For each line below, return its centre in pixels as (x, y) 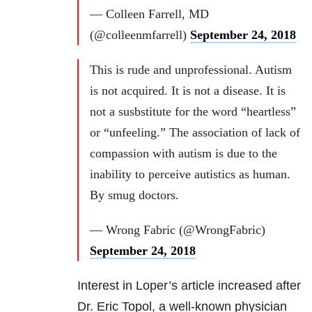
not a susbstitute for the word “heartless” (193, 112)
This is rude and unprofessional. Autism (191, 70)
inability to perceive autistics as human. (190, 174)
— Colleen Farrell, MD (149, 14)
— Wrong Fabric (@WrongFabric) (178, 230)
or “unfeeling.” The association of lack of (195, 133)
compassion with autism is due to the (184, 154)
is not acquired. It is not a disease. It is (188, 91)
